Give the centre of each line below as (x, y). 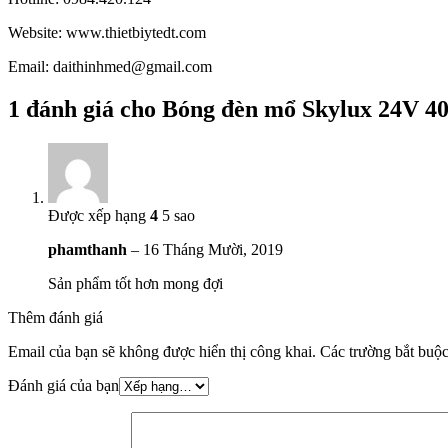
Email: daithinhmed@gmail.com (110, 66)
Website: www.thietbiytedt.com (107, 32)
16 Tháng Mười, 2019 (213, 249)
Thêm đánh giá (55, 317)
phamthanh (89, 249)
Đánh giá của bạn (63, 385)
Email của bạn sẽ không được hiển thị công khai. (162, 351)
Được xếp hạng (99, 215)
